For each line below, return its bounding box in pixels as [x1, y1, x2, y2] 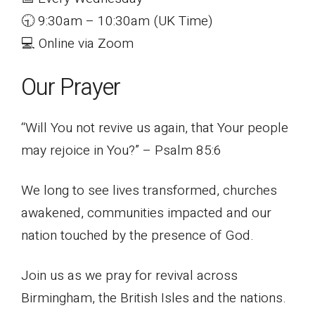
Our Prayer [21, 70, 120, 105]
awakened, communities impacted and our [21, 202, 271, 223]
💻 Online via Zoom [21, 33, 134, 53]
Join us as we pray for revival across [21, 265, 238, 285]
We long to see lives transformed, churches [21, 180, 277, 200]
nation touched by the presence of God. [21, 225, 254, 245]
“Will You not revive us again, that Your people [21, 117, 288, 138]
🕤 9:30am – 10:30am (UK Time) [21, 11, 212, 31]
